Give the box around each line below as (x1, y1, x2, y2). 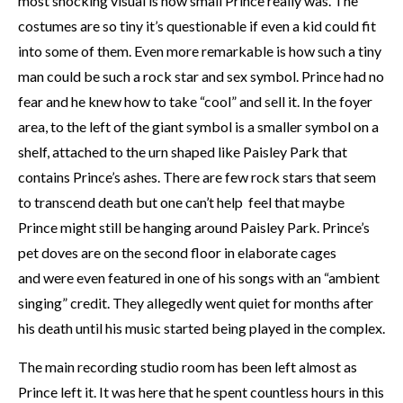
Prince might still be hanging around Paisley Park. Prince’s (18, 219, 370, 236)
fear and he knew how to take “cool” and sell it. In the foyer (18, 93, 372, 110)
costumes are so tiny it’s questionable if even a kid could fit (18, 17, 376, 34)
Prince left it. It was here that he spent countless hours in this (18, 383, 384, 400)
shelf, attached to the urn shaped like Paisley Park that (18, 143, 347, 160)
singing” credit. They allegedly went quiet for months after (18, 294, 373, 311)
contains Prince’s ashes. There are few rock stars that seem (18, 168, 376, 185)
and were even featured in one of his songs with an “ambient (18, 269, 380, 286)
